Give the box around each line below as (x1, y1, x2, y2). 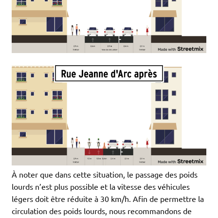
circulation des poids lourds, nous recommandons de (12, 206, 192, 216)
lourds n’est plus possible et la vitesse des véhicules (12, 182, 190, 192)
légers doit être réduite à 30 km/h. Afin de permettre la (12, 194, 204, 204)
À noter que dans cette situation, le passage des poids (12, 169, 198, 180)
